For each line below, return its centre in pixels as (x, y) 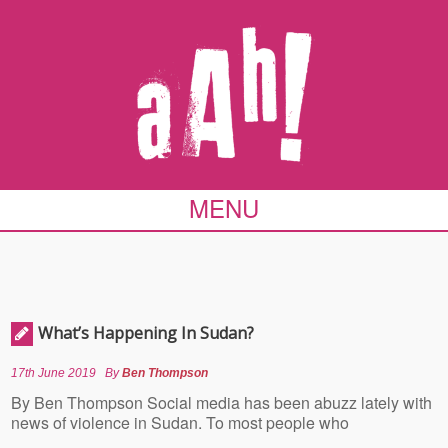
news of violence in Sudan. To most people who (180, 422)
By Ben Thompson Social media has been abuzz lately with (222, 402)
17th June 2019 (54, 373)
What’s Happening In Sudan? (146, 333)
